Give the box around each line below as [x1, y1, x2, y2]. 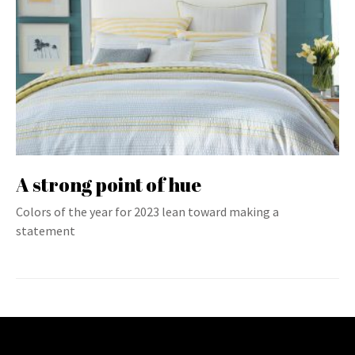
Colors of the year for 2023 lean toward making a [16, 204, 279, 219]
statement [16, 223, 75, 239]
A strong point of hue [16, 172, 201, 197]
